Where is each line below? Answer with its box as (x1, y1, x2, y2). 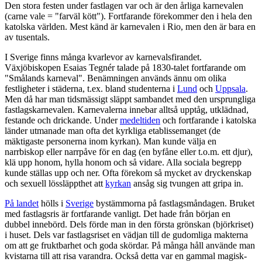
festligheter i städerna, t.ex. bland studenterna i (5, 84, 177, 94)
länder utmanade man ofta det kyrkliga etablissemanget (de (5, 126, 220, 136)
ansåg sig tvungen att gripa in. (131, 178, 243, 189)
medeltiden (120, 115, 160, 126)
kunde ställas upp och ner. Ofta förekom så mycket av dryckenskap (5, 168, 251, 178)
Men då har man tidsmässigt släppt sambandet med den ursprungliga (5, 94, 256, 105)
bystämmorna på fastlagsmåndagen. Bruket (94, 198, 254, 209)
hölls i (39, 198, 65, 209)
